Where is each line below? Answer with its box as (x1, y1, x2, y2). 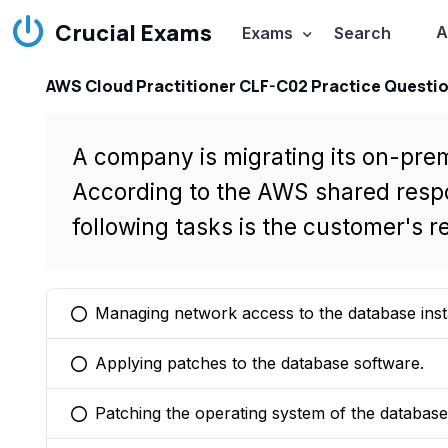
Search (333, 23, 391, 43)
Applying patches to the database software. (94, 353, 424, 373)
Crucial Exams (55, 18, 212, 48)
